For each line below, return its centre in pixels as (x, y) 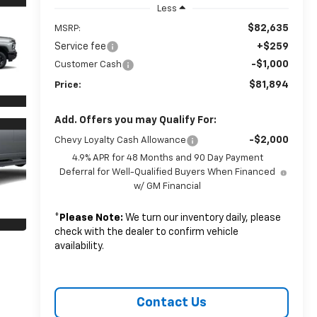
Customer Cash (88, 64)
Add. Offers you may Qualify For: (135, 120)
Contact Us (171, 302)
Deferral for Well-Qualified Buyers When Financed (168, 172)
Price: (68, 85)
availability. (79, 246)
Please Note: (91, 218)
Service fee (80, 46)
